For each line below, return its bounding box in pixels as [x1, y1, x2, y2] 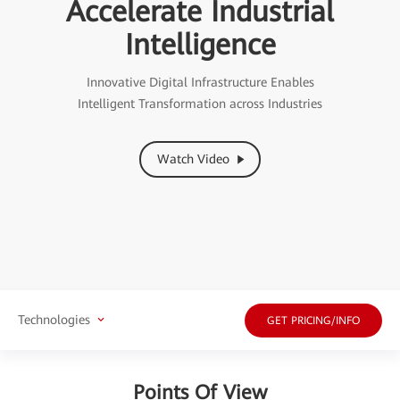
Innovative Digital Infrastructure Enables [86, 75, 314, 90]
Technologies [18, 312, 90, 327]
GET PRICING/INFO [267, 313, 360, 327]
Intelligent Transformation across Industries [78, 96, 322, 112]
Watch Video [157, 152, 229, 167]
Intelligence [124, 28, 276, 62]
